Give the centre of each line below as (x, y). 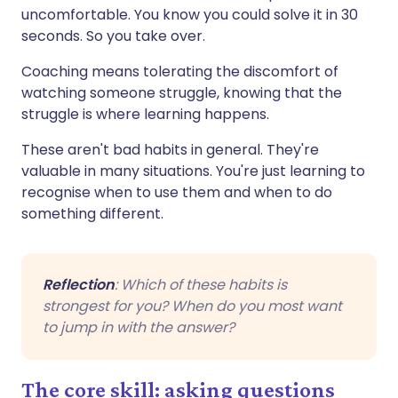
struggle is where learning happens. (145, 114)
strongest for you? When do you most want (192, 306)
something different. (92, 213)
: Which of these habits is (201, 284)
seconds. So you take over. (113, 36)
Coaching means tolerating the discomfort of (180, 71)
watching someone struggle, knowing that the (182, 92)
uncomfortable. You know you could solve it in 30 (190, 14)
